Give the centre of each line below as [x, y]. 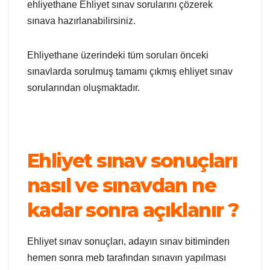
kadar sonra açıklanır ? [133, 210]
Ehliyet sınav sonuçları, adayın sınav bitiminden [128, 242]
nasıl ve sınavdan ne [121, 186]
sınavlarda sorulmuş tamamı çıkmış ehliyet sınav [130, 72]
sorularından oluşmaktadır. [83, 88]
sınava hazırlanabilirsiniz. [81, 21]
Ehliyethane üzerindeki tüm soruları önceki [118, 55]
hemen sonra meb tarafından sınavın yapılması [127, 258]
